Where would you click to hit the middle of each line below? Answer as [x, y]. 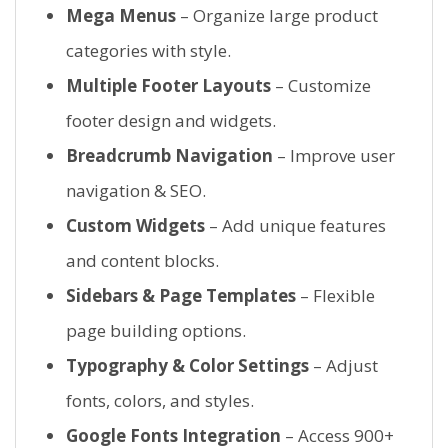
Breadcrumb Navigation [169, 156]
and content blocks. [142, 261]
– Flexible [335, 296]
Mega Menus [121, 16]
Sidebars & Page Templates [181, 296]
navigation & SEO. [136, 191]
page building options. [156, 331]
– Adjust [343, 366]
